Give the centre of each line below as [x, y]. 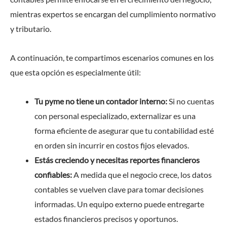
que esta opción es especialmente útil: [75, 72]
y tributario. [31, 28]
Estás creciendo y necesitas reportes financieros [117, 160]
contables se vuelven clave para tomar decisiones [119, 189]
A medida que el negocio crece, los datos [142, 174]
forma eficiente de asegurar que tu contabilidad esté [124, 130]
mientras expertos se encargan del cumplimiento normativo [113, 14]
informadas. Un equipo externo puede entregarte [119, 204]
